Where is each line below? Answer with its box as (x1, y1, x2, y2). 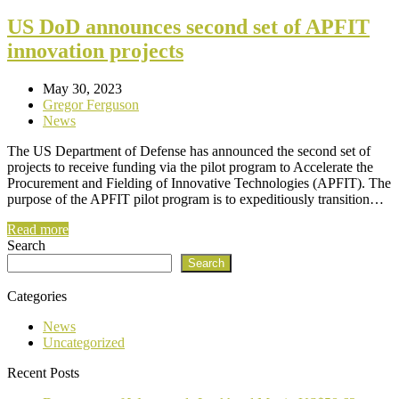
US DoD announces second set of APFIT (7, 14, 370, 38)
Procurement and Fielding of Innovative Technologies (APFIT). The (7, 175, 391, 191)
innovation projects (7, 38, 183, 62)
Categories (7, 288, 67, 304)
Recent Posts (7, 364, 79, 380)
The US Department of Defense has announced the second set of (7, 142, 370, 159)
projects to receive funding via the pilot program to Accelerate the (7, 159, 373, 175)
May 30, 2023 (43, 80, 122, 96)
